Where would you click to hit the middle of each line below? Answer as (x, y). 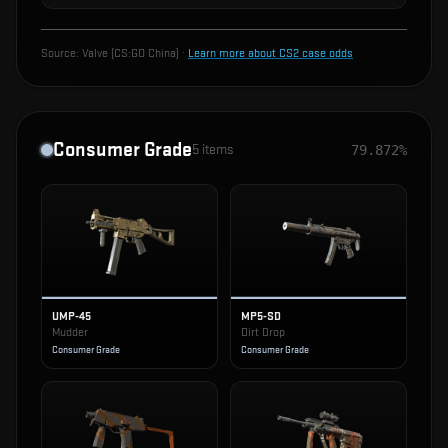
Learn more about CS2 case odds (270, 54)
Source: (61, 54)
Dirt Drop (263, 333)
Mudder (70, 333)
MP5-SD (261, 317)
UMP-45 (71, 317)
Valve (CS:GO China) (130, 54)
